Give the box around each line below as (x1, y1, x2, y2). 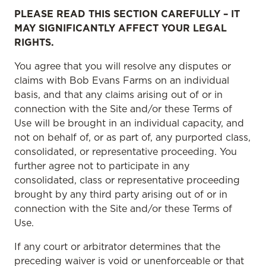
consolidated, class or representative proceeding (14, 174, 240, 186)
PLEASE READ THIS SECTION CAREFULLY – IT (14, 8, 240, 20)
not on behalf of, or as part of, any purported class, (14, 131, 251, 143)
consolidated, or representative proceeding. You (14, 145, 237, 157)
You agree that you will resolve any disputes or (14, 60, 231, 72)
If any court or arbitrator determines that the (14, 240, 220, 252)
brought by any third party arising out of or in (14, 188, 227, 200)
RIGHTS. (14, 36, 54, 48)
